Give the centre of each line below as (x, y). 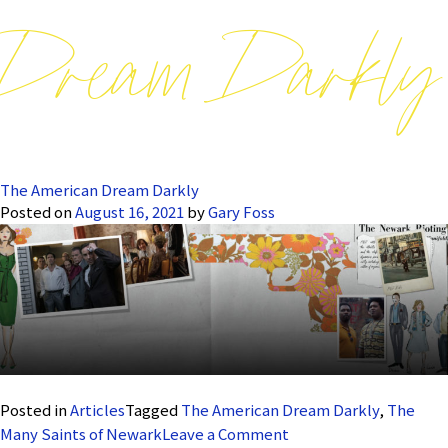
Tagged (153, 409)
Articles (97, 409)
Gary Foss (241, 211)
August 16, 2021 (129, 211)
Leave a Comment (225, 433)
